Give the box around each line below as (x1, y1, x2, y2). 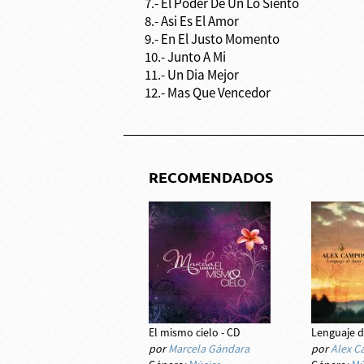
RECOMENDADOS (149, 167, 274, 186)
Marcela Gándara (168, 341, 250, 357)
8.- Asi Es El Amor (144, 12, 239, 30)
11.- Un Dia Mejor (144, 66, 239, 84)
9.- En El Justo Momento (144, 30, 279, 48)
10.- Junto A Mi (144, 48, 226, 66)
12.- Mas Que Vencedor (144, 84, 271, 102)
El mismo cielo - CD (149, 325, 241, 340)
